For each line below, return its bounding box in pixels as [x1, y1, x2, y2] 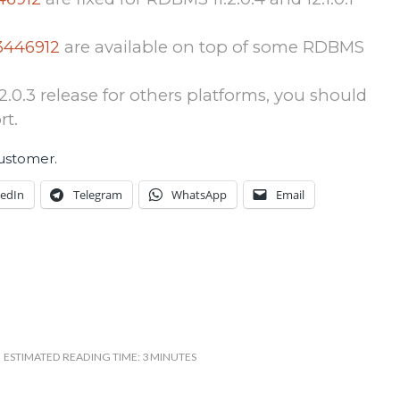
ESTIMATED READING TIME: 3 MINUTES [4, 349, 197, 363]
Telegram [73, 186, 123, 203]
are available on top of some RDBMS [60, 37, 365, 58]
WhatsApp [171, 186, 228, 203]
